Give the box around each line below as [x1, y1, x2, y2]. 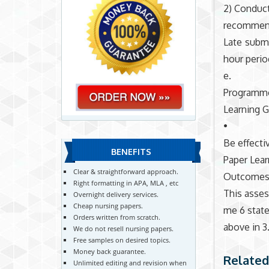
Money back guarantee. [73, 246, 147, 256]
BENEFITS [111, 147, 151, 157]
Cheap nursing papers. [73, 201, 144, 210]
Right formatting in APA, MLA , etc [73, 178, 179, 187]
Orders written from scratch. [73, 212, 161, 222]
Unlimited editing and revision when [73, 258, 187, 267]
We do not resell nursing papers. [73, 223, 174, 233]
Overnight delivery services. [73, 189, 159, 199]
